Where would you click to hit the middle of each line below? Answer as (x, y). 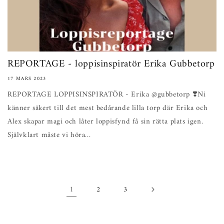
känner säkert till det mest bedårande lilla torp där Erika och (108, 108)
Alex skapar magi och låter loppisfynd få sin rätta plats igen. (105, 122)
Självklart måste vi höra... (49, 135)
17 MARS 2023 (27, 79)
